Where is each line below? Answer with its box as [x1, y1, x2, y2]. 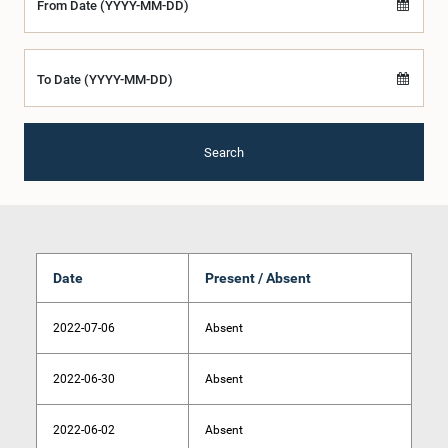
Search [204, 144, 244, 160]
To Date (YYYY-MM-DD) [37, 72, 173, 87]
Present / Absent [205, 270, 311, 286]
